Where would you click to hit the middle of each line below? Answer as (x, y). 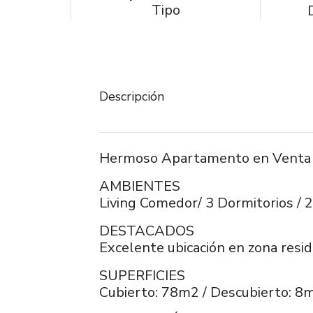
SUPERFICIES (142, 276)
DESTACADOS (147, 231)
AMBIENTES (140, 186)
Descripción (132, 96)
